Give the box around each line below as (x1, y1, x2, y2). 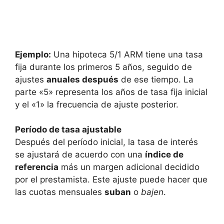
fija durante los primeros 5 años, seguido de (15, 61, 192, 72)
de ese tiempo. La (118, 74, 193, 84)
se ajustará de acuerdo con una (15, 149, 145, 160)
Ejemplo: (15, 49, 51, 59)
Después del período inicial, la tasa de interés (15, 137, 198, 147)
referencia (15, 162, 58, 172)
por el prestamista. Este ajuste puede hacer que (15, 174, 207, 185)
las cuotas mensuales (15, 187, 104, 197)
